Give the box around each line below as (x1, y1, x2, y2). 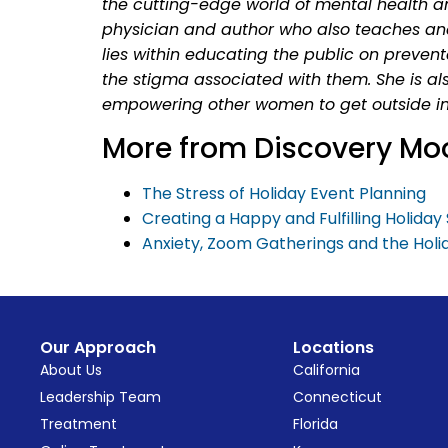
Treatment (40, 413, 117, 434)
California (292, 359, 360, 380)
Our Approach (40, 335, 156, 359)
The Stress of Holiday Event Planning (142, 181, 426, 205)
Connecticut (292, 386, 382, 407)
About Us (40, 359, 102, 380)
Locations (292, 335, 374, 359)
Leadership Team (40, 386, 161, 407)
